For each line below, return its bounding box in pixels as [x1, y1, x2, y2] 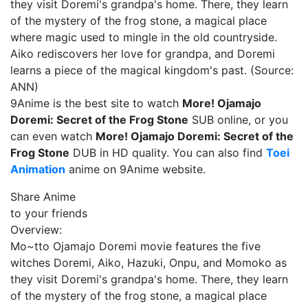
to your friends [10, 206, 87, 220]
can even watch [10, 129, 96, 143]
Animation [10, 162, 65, 176]
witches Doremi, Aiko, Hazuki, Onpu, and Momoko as [10, 256, 287, 269]
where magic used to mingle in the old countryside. [10, 30, 277, 44]
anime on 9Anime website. [65, 162, 206, 176]
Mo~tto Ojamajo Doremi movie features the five [10, 239, 261, 253]
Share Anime [10, 190, 76, 203]
